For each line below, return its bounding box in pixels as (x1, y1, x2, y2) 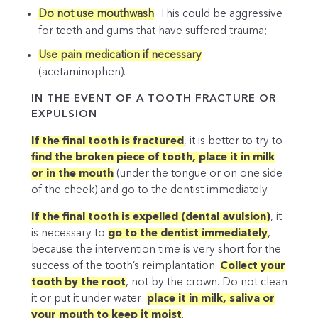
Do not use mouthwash (38, 8, 155, 20)
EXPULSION (31, 109, 98, 120)
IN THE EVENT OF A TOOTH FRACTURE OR (31, 93, 277, 104)
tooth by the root (31, 277, 126, 289)
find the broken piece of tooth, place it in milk (31, 151, 275, 163)
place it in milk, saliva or (147, 293, 275, 305)
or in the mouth (31, 168, 114, 180)
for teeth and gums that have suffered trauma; (38, 25, 268, 37)
